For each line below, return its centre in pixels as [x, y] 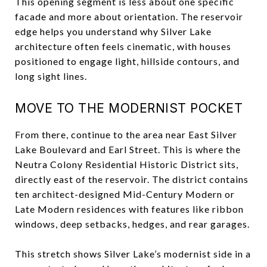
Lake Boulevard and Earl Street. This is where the [128, 149]
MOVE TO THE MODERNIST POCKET [129, 108]
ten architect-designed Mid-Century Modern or [125, 194]
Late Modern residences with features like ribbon [129, 209]
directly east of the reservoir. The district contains [132, 179]
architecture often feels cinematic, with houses [123, 46]
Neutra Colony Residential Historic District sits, [127, 164]
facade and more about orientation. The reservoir [129, 16]
